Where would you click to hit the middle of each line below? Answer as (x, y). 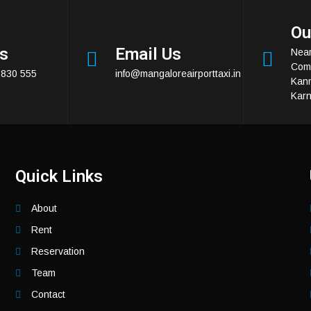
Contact (48, 294)
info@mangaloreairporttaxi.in (178, 74)
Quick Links (59, 176)
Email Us (148, 54)
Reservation (58, 251)
